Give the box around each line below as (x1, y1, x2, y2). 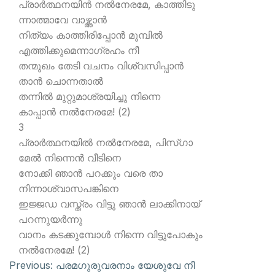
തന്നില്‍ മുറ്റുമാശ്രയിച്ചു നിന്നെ (18, 90, 160, 103)
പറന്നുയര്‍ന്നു (18, 213, 82, 225)
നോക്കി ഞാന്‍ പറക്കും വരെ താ (18, 167, 163, 179)
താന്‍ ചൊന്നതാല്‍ (18, 75, 103, 87)
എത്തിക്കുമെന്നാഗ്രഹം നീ (18, 44, 139, 56)
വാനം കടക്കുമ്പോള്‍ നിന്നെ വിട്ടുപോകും (18, 228, 203, 241)
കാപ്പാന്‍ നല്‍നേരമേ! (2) (18, 106, 131, 118)
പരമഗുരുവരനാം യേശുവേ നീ (56, 259, 195, 271)
